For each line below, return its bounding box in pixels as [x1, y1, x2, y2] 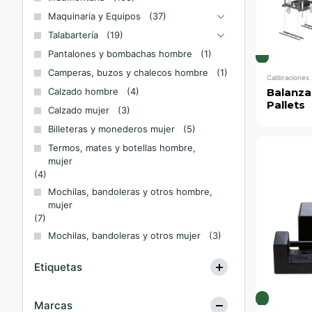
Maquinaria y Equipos [48, 10, 141, 22]
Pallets [267, 97, 305, 111]
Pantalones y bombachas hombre [48, 48, 192, 59]
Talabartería [48, 29, 98, 40]
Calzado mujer [48, 104, 109, 116]
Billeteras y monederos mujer [48, 123, 175, 134]
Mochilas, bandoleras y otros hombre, [48, 186, 212, 197]
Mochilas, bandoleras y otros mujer [48, 230, 201, 241]
